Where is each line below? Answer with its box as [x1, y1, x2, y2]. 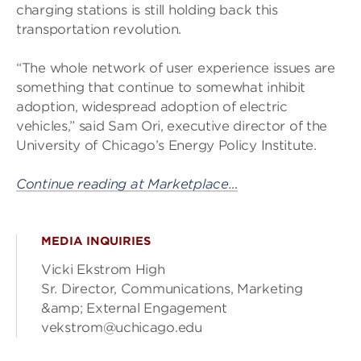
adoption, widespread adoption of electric [16, 99, 288, 114]
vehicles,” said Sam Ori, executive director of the [16, 118, 328, 134]
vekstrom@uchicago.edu [41, 320, 202, 335]
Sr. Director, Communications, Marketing [41, 281, 303, 297]
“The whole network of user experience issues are [16, 60, 335, 76]
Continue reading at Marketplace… [16, 176, 239, 192]
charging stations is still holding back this [16, 2, 278, 18]
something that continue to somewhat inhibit [16, 80, 306, 95]
